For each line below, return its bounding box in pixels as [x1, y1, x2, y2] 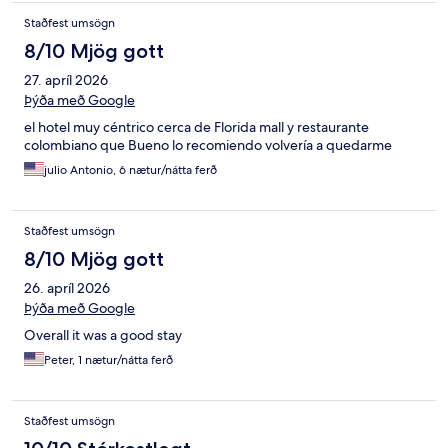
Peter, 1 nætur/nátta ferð [44, 352, 173, 369]
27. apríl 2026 [24, 71, 108, 90]
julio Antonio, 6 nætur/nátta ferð [44, 162, 217, 179]
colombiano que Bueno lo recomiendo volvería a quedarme [24, 136, 392, 155]
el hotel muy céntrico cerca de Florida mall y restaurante [24, 118, 369, 137]
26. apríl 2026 [24, 279, 110, 298]
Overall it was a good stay [24, 326, 182, 345]
